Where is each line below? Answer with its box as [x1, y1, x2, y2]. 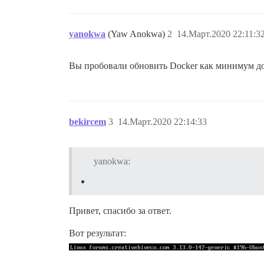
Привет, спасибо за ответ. [69, 205, 171, 216]
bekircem [69, 117, 106, 127]
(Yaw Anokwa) [108, 29, 167, 39]
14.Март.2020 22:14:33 [118, 117, 207, 127]
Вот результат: [69, 227, 126, 238]
